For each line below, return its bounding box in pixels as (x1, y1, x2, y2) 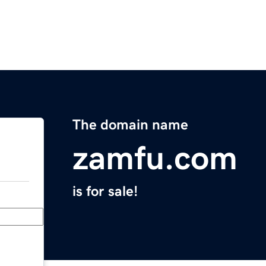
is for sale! (72, 184, 138, 199)
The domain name (72, 118, 188, 132)
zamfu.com (72, 141, 237, 175)
